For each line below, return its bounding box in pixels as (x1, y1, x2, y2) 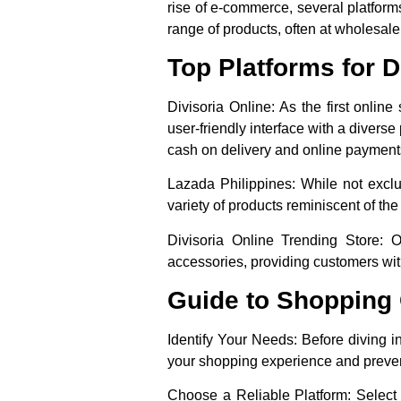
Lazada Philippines (167, 176, 292, 192)
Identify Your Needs (167, 332, 294, 348)
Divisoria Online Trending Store (167, 232, 380, 248)
